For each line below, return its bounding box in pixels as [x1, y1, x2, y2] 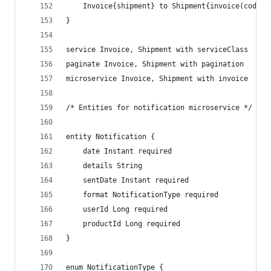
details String [66, 162, 142, 170]
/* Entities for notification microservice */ [66, 103, 252, 112]
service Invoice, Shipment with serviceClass [66, 45, 248, 54]
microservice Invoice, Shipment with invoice [66, 74, 248, 83]
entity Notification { [66, 132, 155, 141]
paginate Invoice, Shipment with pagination [66, 60, 244, 68]
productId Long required [66, 220, 180, 228]
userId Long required [66, 205, 168, 214]
